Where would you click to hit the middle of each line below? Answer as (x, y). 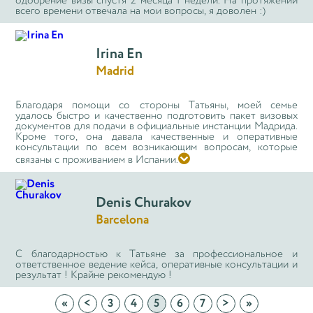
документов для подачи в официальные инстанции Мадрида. (156, 126)
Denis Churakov (144, 203)
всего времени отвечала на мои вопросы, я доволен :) (141, 11)
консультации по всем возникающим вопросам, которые (156, 147)
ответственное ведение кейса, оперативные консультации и (156, 264)
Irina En (119, 54)
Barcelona (123, 220)
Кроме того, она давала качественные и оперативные (156, 137)
